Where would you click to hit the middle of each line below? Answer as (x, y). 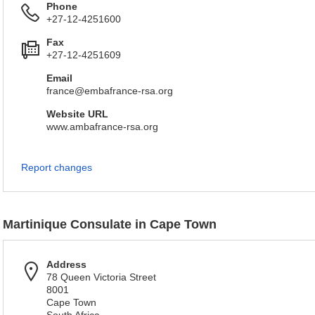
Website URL (77, 114)
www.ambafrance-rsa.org (102, 127)
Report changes (57, 167)
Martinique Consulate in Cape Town (110, 224)
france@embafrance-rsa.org (110, 91)
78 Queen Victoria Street (101, 277)
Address (66, 264)
